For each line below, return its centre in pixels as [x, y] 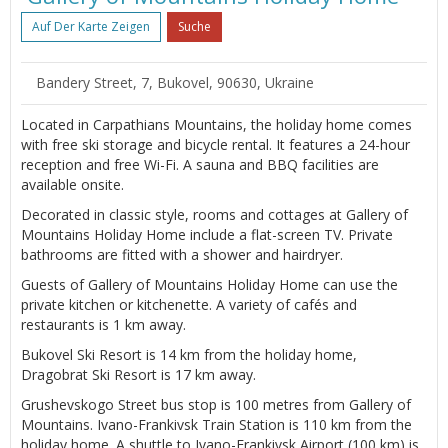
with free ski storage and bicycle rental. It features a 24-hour [215, 144]
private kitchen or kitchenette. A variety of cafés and [189, 304]
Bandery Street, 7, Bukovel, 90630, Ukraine [175, 82]
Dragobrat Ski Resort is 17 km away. [138, 374]
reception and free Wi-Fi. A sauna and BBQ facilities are [200, 164]
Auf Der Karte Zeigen [91, 26]
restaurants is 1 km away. [103, 324]
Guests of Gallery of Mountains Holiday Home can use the [209, 284]
